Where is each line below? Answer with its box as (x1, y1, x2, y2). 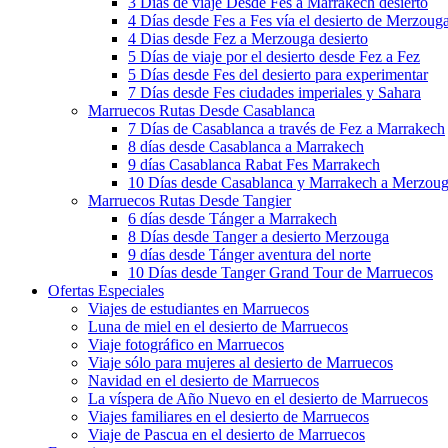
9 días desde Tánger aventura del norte (128, 246, 371, 263)
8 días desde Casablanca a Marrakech (128, 138, 364, 155)
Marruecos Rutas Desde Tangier (88, 192, 291, 209)
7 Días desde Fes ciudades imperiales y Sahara (128, 84, 421, 101)
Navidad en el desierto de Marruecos (88, 372, 319, 389)
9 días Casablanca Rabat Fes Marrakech (128, 156, 380, 173)
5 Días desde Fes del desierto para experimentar (128, 66, 428, 83)
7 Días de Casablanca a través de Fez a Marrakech (128, 120, 445, 137)
